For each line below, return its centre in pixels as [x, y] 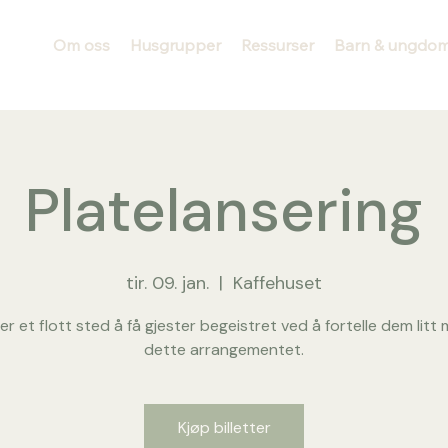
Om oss [81, 45]
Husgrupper [175, 45]
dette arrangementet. [224, 349]
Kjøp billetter [224, 427]
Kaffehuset [277, 283]
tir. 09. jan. [167, 283]
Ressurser [277, 45]
